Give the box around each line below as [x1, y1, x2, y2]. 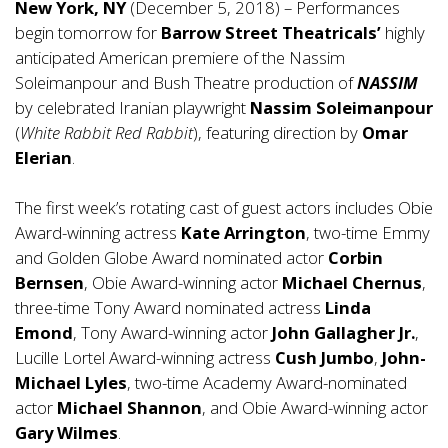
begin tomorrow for [15, 21, 161, 44]
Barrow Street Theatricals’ [161, 21, 381, 44]
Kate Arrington [181, 221, 306, 244]
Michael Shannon [57, 396, 202, 419]
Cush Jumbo [275, 346, 374, 369]
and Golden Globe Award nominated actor [15, 246, 328, 269]
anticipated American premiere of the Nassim [15, 46, 345, 69]
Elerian [15, 146, 72, 169]
